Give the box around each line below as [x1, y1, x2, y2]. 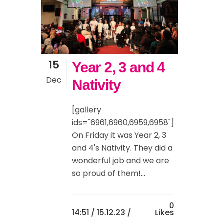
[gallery [72, 104, 101, 116]
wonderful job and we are [72, 155, 169, 167]
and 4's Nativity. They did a [72, 142, 173, 154]
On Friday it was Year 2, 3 [72, 130, 166, 141]
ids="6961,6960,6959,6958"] [72, 117, 174, 129]
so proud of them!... [72, 168, 145, 179]
